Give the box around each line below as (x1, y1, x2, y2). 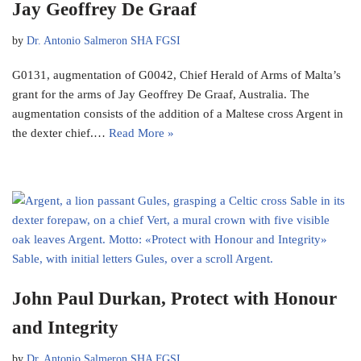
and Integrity (12, 317, 118, 338)
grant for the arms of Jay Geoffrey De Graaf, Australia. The (12, 88, 309, 102)
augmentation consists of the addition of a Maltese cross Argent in (12, 107, 343, 121)
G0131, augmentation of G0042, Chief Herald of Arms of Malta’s (12, 68, 341, 82)
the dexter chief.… (12, 127, 109, 140)
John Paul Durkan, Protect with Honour (12, 288, 337, 309)
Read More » (109, 127, 174, 140)
